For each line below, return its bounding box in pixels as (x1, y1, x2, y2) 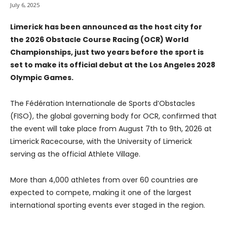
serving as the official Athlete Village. (10, 149, 140, 160)
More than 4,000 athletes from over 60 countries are (10, 175, 198, 185)
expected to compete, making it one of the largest (10, 187, 192, 198)
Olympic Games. (10, 72, 73, 83)
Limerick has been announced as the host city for (10, 22, 202, 32)
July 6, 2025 (10, 1, 40, 9)
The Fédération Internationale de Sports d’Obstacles (10, 98, 195, 109)
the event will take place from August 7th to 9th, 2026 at (10, 124, 212, 134)
